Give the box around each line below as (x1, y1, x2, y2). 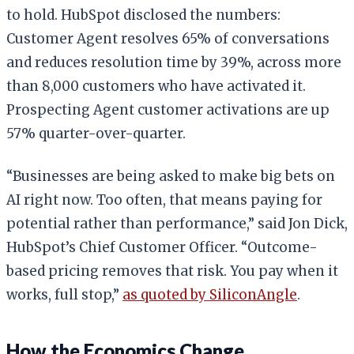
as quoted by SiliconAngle (122, 285, 297, 303)
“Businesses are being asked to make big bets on (6, 167, 335, 185)
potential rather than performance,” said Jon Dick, (6, 214, 348, 232)
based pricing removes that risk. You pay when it (6, 262, 338, 280)
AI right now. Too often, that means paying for (6, 190, 322, 209)
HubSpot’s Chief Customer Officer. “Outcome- (6, 238, 318, 256)
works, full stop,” (6, 285, 122, 303)
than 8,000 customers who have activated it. (6, 77, 306, 95)
